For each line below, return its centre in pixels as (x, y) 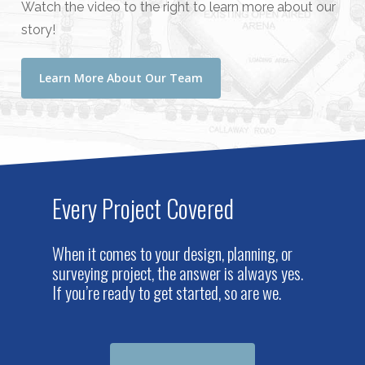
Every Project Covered (143, 208)
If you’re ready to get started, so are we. (167, 292)
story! (38, 30)
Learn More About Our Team (121, 78)
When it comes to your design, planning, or (173, 253)
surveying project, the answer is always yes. (178, 272)
